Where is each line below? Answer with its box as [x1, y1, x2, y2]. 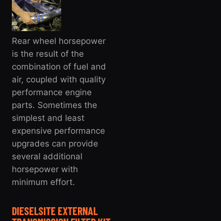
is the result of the [12, 48, 84, 59]
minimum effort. [12, 177, 75, 187]
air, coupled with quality [12, 74, 106, 84]
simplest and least [12, 112, 84, 123]
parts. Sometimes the [12, 100, 97, 110]
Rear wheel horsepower [12, 36, 106, 46]
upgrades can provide [12, 138, 98, 148]
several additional [12, 151, 82, 161]
